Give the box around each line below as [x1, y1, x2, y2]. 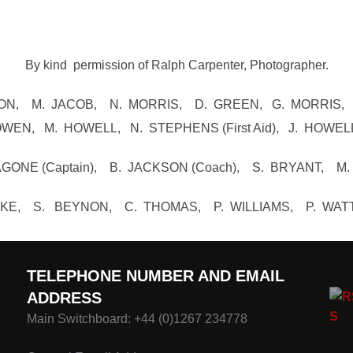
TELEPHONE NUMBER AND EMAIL [27, 267, 284, 284]
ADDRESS [27, 289, 102, 307]
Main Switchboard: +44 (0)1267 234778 [27, 312, 247, 325]
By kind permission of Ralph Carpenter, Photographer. [24, 58, 329, 72]
